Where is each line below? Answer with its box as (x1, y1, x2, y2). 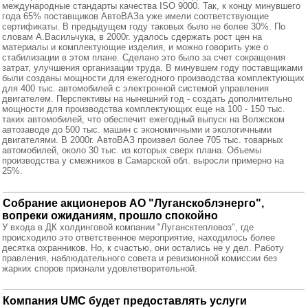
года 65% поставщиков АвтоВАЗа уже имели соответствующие (2, 11, 269, 21)
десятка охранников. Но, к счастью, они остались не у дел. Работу (2, 243, 284, 253)
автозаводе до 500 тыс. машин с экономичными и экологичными (2, 124, 272, 135)
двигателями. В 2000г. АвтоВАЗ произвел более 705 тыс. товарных (2, 135, 283, 145)
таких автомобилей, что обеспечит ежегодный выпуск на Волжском (2, 114, 285, 124)
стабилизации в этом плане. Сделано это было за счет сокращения (2, 52, 285, 63)
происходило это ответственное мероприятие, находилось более (2, 232, 275, 243)
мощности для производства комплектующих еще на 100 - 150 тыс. (2, 104, 285, 114)
